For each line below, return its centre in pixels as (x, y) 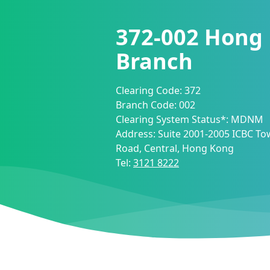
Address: (137, 134)
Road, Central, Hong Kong (175, 148)
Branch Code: (147, 105)
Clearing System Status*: (173, 119)
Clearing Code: (150, 90)
